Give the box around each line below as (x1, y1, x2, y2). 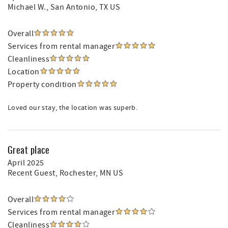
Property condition (8, 79, 77, 90)
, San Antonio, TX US (46, 2, 121, 12)
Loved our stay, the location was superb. (8, 103, 137, 112)
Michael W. (8, 2, 46, 12)
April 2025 (8, 158, 44, 168)
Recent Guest (8, 168, 55, 178)
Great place (8, 143, 50, 156)
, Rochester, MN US (55, 168, 124, 178)
